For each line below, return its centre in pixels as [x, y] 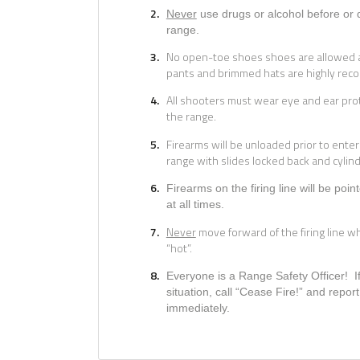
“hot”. [179, 247]
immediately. [198, 307]
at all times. [195, 205]
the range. [191, 117]
